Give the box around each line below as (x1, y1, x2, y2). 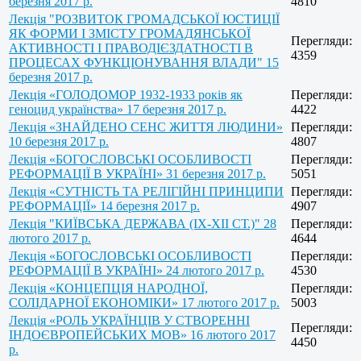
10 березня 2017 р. (9, 134, 109, 148)
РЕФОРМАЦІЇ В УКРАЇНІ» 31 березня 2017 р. (9, 166, 266, 180)
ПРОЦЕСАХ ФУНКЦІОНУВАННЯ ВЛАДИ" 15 (9, 55, 279, 69)
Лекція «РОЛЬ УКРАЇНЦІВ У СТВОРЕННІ (9, 313, 250, 327)
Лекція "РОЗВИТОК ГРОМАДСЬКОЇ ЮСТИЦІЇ (9, 11, 280, 26)
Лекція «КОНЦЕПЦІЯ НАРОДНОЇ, (9, 280, 208, 295)
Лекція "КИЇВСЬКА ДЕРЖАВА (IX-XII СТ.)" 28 (9, 216, 276, 230)
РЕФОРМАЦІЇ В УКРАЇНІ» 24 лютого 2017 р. (9, 263, 264, 277)
